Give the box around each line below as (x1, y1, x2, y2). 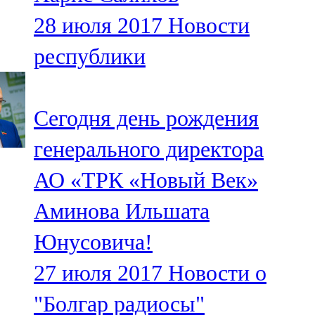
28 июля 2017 (34, 13, 162, 39)
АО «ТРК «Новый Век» (34, 167, 258, 193)
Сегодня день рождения (34, 105, 259, 131)
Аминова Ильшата (34, 198, 210, 224)
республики (34, 44, 146, 70)
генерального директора (34, 136, 264, 162)
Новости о (168, 260, 266, 286)
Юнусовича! (34, 229, 153, 255)
